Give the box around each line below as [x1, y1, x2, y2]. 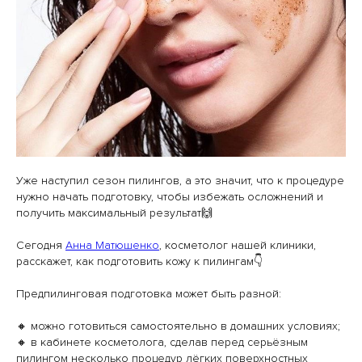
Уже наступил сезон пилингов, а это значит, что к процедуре [16, 174, 344, 187]
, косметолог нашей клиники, [159, 238, 316, 252]
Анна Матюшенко [65, 238, 159, 252]
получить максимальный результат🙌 [16, 206, 213, 220]
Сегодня [16, 238, 65, 252]
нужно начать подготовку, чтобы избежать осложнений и [16, 190, 323, 204]
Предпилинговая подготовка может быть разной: [16, 287, 281, 301]
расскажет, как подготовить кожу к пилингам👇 [16, 255, 263, 268]
